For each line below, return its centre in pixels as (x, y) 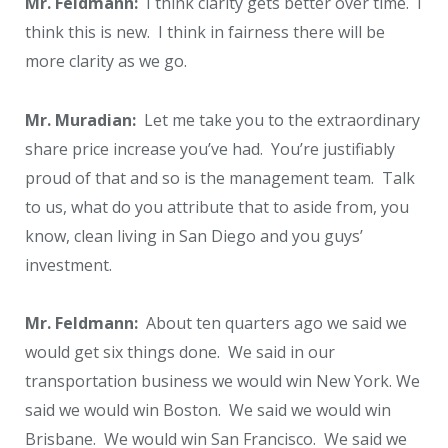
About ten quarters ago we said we (272, 323)
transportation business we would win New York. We (222, 381)
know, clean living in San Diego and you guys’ (194, 235)
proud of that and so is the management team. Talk (220, 177)
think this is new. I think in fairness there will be (205, 31)
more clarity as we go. (106, 60)
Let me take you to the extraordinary (278, 119)
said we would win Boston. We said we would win (208, 410)
